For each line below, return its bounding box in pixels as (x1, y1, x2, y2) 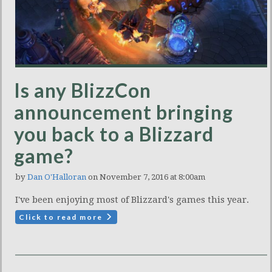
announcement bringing (14, 100, 233, 124)
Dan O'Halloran (27, 172, 86, 182)
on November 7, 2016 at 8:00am (86, 172, 205, 182)
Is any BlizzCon (14, 78, 151, 102)
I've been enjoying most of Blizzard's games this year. (15, 194, 249, 205)
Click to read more (19, 212, 105, 222)
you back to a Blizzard (14, 121, 214, 146)
